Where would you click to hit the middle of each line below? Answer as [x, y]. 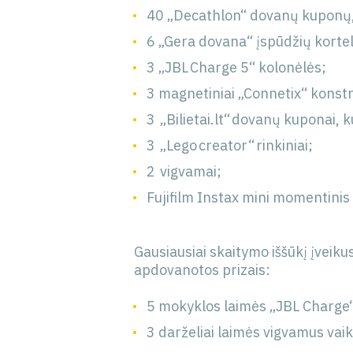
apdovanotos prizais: [204, 270]
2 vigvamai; [184, 171]
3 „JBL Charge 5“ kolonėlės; [237, 67]
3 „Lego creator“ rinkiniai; [230, 145]
